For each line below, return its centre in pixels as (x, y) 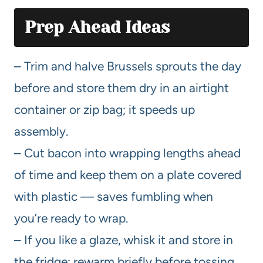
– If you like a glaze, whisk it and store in (124, 240)
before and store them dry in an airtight (122, 87)
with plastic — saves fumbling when (114, 196)
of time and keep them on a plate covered (128, 174)
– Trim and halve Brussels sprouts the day (128, 66)
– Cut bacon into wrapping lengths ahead (127, 153)
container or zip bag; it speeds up (104, 109)
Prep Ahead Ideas (97, 27)
